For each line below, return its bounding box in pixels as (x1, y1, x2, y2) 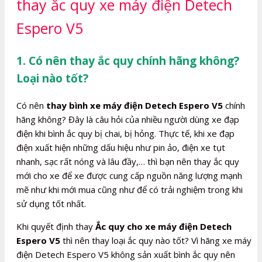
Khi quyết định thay (16, 220, 95, 232)
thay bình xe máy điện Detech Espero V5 (46, 99, 223, 111)
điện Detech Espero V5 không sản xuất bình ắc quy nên (16, 248, 235, 260)
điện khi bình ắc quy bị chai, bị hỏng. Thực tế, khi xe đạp (16, 127, 235, 139)
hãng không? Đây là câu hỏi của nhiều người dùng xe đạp (16, 113, 239, 125)
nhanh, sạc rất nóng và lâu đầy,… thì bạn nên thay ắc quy (16, 155, 239, 167)
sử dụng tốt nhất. (16, 197, 86, 209)
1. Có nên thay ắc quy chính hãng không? (16, 53, 239, 68)
